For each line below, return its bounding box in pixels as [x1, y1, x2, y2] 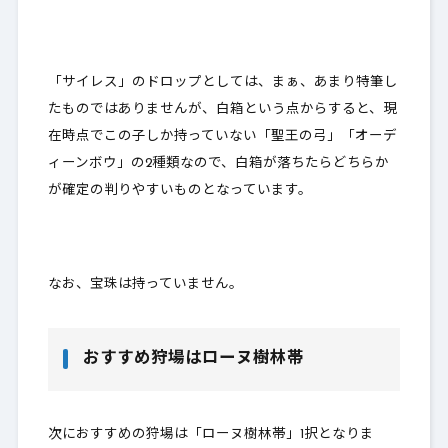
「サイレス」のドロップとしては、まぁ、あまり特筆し [47, 75, 398, 89]
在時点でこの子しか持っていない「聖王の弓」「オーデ [47, 129, 397, 143]
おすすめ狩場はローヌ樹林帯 [82, 350, 304, 367]
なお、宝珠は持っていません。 [47, 277, 243, 291]
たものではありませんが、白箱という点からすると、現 [47, 102, 397, 116]
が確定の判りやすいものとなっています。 [47, 183, 312, 197]
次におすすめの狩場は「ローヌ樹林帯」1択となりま [47, 427, 374, 441]
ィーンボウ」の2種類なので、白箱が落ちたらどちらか [47, 156, 389, 170]
